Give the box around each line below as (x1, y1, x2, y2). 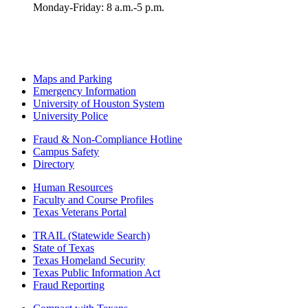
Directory (33, 158, 74, 170)
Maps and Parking (33, 73, 112, 85)
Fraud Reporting (33, 279, 104, 291)
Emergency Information (33, 85, 136, 98)
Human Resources (33, 181, 113, 194)
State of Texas (33, 242, 94, 254)
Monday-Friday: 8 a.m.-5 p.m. (33, 1, 164, 14)
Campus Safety (33, 146, 99, 158)
